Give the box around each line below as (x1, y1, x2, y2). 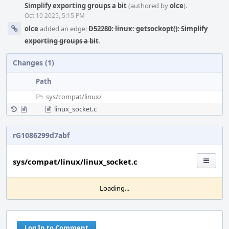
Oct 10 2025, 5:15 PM (25, 11, 85, 20)
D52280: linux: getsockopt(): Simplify (88, 24, 208, 33)
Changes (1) (13, 58, 54, 67)
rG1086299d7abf (13, 130, 70, 140)
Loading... (100, 184, 129, 193)
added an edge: (38, 24, 88, 33)
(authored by (127, 1, 170, 10)
